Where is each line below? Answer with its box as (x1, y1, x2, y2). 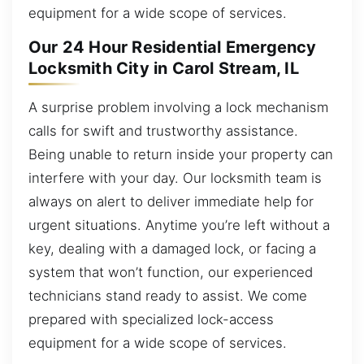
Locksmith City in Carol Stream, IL (28, 58, 299, 79)
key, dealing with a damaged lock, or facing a (28, 240, 316, 257)
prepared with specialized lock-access (28, 310, 274, 327)
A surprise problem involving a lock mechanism (28, 98, 328, 115)
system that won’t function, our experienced (28, 263, 313, 280)
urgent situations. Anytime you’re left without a (28, 216, 330, 233)
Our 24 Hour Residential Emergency (28, 37, 317, 58)
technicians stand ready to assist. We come (28, 287, 307, 304)
